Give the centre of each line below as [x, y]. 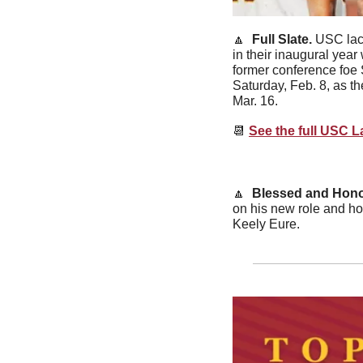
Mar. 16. [255, 101]
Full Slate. [280, 40]
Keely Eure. [266, 224]
